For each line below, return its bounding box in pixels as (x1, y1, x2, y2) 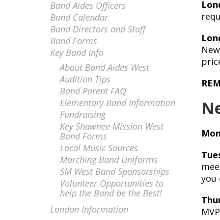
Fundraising (60, 109, 106, 120)
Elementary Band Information (60, 97, 175, 109)
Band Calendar (50, 11, 108, 23)
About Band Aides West (60, 61, 149, 73)
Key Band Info (50, 47, 104, 58)
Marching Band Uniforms (60, 154, 158, 165)
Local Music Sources (60, 142, 138, 154)
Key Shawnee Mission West (60, 120, 164, 132)
